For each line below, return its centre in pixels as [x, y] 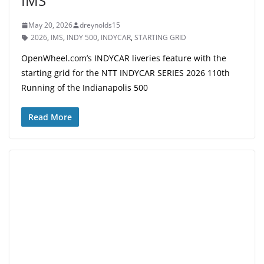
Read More [50, 117]
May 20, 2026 [50, 25]
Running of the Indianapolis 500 [85, 88]
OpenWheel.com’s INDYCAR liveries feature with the [124, 58]
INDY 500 [82, 38]
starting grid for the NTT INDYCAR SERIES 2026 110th [126, 73]
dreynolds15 [100, 25]
